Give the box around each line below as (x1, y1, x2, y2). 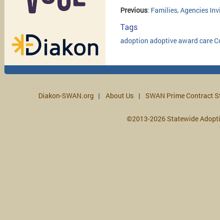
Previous (120, 5, 147, 15)
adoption (120, 36, 148, 45)
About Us (105, 91, 134, 100)
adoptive (150, 36, 177, 45)
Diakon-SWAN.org (38, 91, 94, 100)
